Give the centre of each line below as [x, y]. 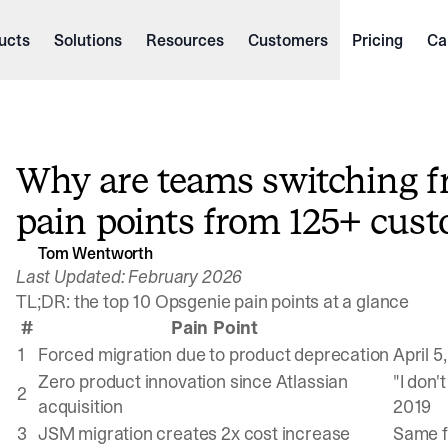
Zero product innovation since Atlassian [193, 381]
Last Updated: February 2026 [129, 276]
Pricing [377, 40]
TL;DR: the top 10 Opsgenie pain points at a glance [212, 301]
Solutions [87, 40]
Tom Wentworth [95, 252]
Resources [184, 40]
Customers [287, 40]
